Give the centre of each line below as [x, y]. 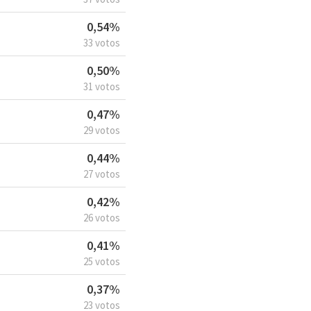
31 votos [102, 87]
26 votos [102, 218]
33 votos [102, 43]
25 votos [102, 262]
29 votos [102, 131]
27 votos [102, 174]
